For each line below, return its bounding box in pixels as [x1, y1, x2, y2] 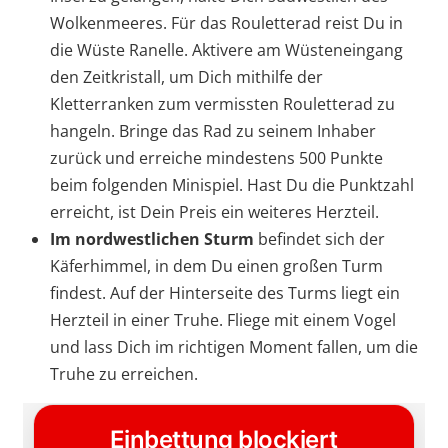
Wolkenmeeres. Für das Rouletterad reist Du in [50, 12, 403, 35]
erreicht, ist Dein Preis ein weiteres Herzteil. [50, 201, 379, 224]
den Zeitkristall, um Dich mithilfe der [50, 66, 323, 89]
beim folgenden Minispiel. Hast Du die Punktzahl [50, 174, 414, 197]
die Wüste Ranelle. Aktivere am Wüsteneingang [50, 39, 403, 62]
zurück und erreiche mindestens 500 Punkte [50, 147, 383, 170]
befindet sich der [254, 228, 385, 251]
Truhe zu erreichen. [50, 363, 198, 386]
